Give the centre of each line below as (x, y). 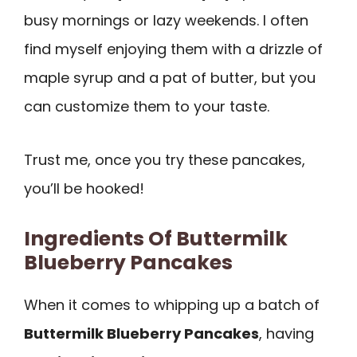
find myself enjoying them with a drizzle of (173, 49)
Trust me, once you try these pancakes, (165, 159)
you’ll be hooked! (84, 188)
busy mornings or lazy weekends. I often (166, 21)
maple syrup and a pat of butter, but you (170, 78)
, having (286, 334)
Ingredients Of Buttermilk (156, 239)
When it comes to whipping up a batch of (172, 305)
